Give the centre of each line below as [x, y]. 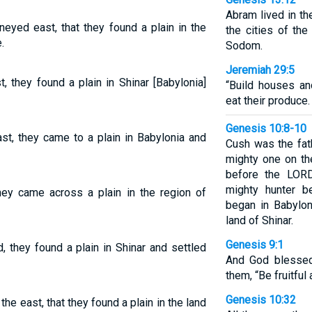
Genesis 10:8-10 [266, 128]
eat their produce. [267, 101]
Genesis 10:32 [260, 300]
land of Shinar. [259, 220]
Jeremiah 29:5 [260, 70]
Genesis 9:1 [254, 245]
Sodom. [244, 46]
